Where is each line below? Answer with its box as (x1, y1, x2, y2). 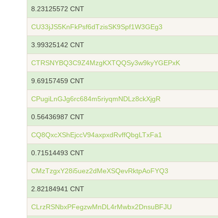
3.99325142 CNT (31, 41, 84, 49)
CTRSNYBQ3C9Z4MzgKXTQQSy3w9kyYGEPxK (31, 59, 180, 67)
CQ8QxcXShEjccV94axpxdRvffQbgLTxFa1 (31, 131, 162, 139)
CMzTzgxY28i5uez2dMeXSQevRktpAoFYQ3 (31, 167, 168, 175)
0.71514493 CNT (31, 149, 84, 157)
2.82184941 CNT (31, 185, 84, 193)
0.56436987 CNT (31, 113, 84, 121)
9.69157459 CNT (31, 77, 84, 85)
